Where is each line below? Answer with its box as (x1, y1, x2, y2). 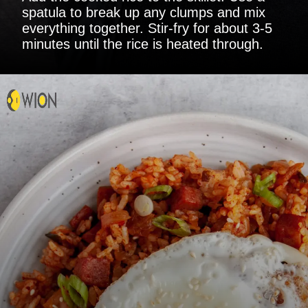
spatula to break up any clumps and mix (22, 4, 265, 20)
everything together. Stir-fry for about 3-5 (22, 20, 272, 36)
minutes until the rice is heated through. (22, 36, 263, 52)
